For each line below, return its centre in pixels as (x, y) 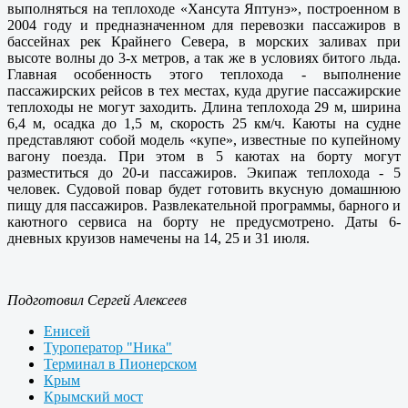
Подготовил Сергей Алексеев (97, 301)
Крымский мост (93, 397)
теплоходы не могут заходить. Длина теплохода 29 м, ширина (204, 107)
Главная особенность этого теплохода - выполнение (204, 75)
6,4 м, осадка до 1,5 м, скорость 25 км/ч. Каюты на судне (204, 124)
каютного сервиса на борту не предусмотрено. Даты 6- (204, 222)
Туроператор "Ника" (108, 348)
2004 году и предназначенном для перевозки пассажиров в (204, 25)
